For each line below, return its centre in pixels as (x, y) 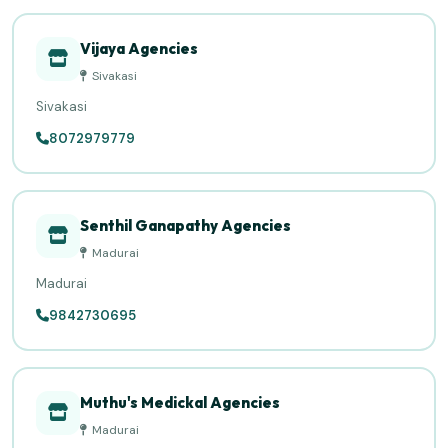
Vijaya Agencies (139, 48)
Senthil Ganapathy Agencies (185, 225)
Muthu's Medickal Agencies (180, 402)
